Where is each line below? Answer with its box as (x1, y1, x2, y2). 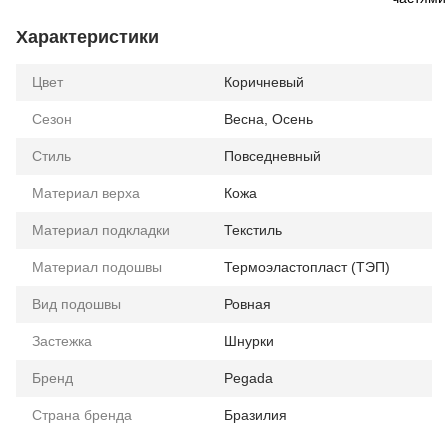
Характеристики (16, 26, 159, 47)
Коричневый (224, 73, 304, 90)
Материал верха (32, 184, 140, 201)
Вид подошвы (32, 295, 121, 312)
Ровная (224, 295, 271, 312)
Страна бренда (32, 406, 132, 423)
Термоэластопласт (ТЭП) (224, 258, 390, 275)
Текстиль (224, 221, 282, 238)
